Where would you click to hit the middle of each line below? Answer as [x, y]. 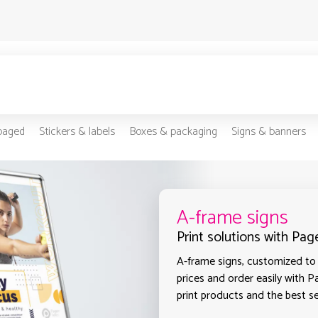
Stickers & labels [77, 132]
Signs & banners [268, 132]
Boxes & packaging [173, 132]
